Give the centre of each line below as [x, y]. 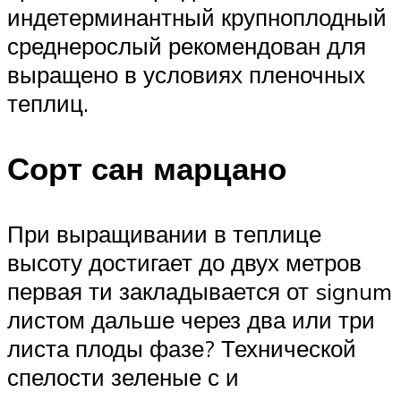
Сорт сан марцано [147, 168]
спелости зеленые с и [123, 376]
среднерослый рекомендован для [187, 45]
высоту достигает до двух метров [184, 262]
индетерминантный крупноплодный [197, 17]
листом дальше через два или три [191, 319]
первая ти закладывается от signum [200, 290]
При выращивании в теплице [164, 233]
